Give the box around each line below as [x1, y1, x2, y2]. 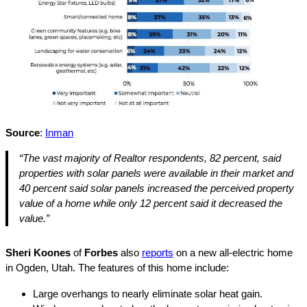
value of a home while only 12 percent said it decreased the [19, 197, 282, 209]
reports [142, 246, 173, 258]
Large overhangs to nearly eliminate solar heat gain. [33, 287, 262, 299]
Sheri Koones [5, 246, 73, 258]
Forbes [84, 246, 121, 258]
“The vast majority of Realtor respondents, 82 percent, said [19, 151, 281, 164]
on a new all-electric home [173, 246, 293, 258]
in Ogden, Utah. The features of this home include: [5, 261, 229, 273]
